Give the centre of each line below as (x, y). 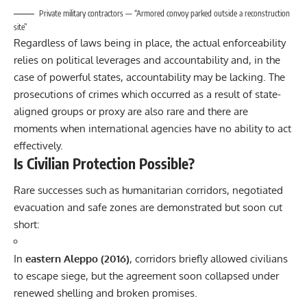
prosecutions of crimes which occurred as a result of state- (147, 94)
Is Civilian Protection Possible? (104, 163)
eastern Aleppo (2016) (77, 259)
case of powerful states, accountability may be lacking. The (149, 77)
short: (27, 225)
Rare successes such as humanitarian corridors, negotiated (148, 191)
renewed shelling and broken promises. (106, 293)
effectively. (38, 145)
